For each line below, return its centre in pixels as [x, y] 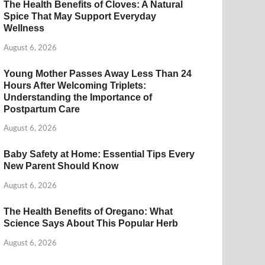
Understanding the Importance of [78, 97]
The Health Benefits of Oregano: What [88, 212]
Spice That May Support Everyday [80, 16]
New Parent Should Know [61, 166]
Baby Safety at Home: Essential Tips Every [99, 154]
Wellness [24, 28]
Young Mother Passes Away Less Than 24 [98, 73]
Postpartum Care [42, 109]
